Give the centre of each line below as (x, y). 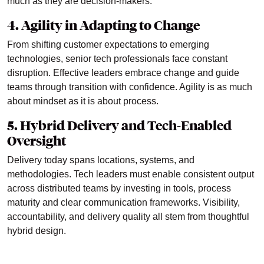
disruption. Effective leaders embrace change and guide (123, 73)
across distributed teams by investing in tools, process (119, 189)
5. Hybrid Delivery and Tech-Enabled (119, 126)
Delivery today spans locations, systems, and (101, 160)
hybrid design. (37, 231)
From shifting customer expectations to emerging (108, 45)
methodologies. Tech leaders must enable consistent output (131, 174)
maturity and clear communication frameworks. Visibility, (123, 203)
